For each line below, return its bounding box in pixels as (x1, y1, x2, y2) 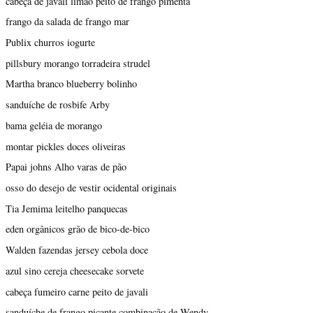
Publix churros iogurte (6, 36, 95, 49)
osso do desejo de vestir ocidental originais (6, 181, 177, 195)
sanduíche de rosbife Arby (6, 98, 110, 112)
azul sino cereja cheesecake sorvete (6, 263, 144, 277)
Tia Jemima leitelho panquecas (6, 201, 128, 215)
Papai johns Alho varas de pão (6, 160, 126, 174)
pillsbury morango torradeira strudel (6, 56, 150, 70)
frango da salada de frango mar (6, 15, 129, 29)
